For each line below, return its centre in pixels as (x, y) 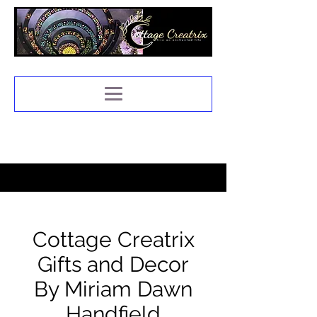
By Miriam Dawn (113, 289)
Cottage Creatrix (113, 240)
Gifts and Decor (113, 264)
